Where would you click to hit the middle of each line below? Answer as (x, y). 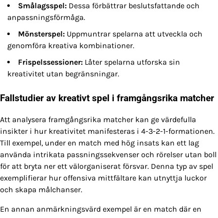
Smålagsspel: (42, 6)
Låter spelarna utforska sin (131, 62)
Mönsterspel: (41, 34)
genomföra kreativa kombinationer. (71, 46)
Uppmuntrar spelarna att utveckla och (134, 34)
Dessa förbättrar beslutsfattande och (133, 6)
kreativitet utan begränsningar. (63, 74)
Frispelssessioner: (50, 62)
